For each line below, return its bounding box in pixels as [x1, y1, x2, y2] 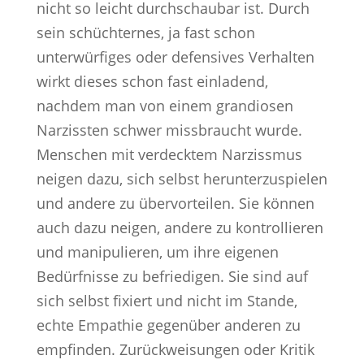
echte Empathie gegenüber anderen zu [36, 314, 301, 335]
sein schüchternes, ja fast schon [36, 22, 255, 42]
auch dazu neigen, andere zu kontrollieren [36, 217, 323, 237]
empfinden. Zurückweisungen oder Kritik [36, 339, 314, 359]
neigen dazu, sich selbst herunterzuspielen [36, 168, 327, 188]
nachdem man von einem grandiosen [36, 95, 293, 115]
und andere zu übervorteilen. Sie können [36, 193, 314, 213]
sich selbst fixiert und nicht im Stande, [36, 290, 297, 310]
